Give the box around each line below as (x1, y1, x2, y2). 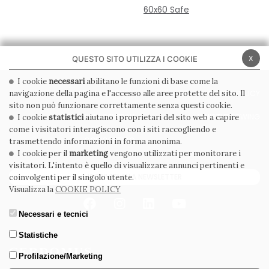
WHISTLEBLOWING (198, 112, 260, 122)
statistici (49, 112, 83, 122)
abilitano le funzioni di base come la (85, 76, 218, 86)
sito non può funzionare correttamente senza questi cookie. (9, 100, 232, 110)
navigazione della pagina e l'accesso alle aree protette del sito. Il (9, 88, 245, 98)
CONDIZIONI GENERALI (59, 112, 134, 122)
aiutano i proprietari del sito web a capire (83, 112, 239, 122)
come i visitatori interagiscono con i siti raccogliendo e (9, 124, 216, 134)
